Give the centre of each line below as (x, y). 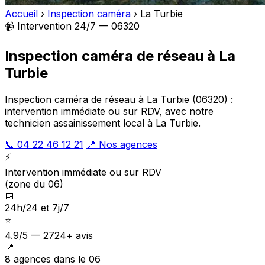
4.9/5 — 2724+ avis (49, 235)
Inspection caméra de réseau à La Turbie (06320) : (119, 99)
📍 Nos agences (122, 144)
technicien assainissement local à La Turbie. (103, 123)
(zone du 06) (34, 184)
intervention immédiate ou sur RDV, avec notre (109, 111)
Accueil (21, 14)
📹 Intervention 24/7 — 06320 (72, 26)
